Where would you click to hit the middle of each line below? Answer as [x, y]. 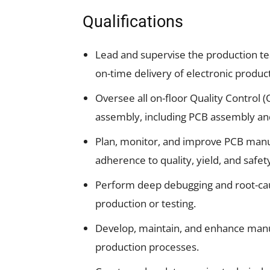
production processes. [147, 247]
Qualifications [133, 22]
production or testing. [146, 203]
